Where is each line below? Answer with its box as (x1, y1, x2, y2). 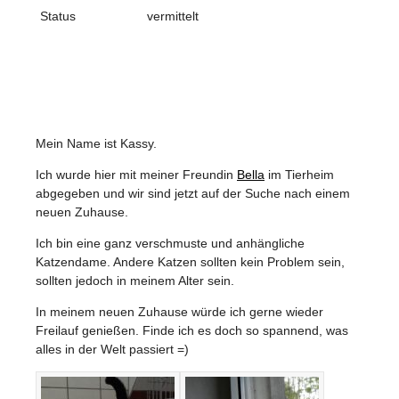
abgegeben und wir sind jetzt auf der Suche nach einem (36, 185, 350, 200)
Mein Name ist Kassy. (36, 135, 157, 151)
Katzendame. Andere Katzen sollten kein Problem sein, (36, 254, 345, 269)
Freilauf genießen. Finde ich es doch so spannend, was (36, 322, 348, 338)
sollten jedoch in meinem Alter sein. (36, 273, 234, 288)
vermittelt (147, 8, 199, 23)
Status (40, 8, 76, 23)
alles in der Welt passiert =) (36, 341, 189, 356)
